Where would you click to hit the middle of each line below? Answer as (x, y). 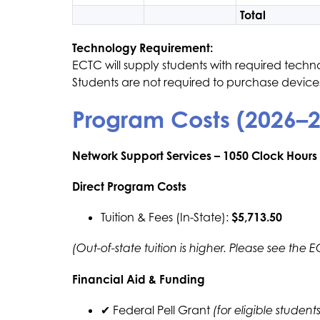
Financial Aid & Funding (138, 279)
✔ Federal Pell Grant (156, 310)
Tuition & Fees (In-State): (166, 217)
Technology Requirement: (142, 48)
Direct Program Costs (129, 186)
